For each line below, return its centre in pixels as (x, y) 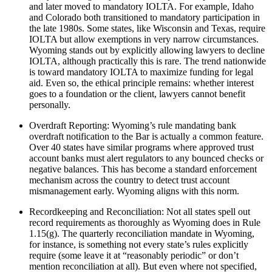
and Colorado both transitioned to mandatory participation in (144, 18)
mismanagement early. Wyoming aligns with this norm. (134, 191)
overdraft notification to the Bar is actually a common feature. (146, 137)
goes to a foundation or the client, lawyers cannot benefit (137, 94)
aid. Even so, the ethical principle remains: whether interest (141, 83)
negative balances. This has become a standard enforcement (143, 169)
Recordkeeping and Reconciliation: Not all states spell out (140, 212)
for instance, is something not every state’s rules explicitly (139, 245)
